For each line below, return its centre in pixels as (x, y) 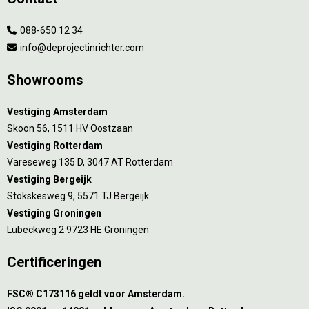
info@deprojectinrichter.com (81, 47)
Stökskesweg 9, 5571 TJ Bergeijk (78, 196)
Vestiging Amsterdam (57, 111)
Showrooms (45, 80)
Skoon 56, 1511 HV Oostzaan (70, 129)
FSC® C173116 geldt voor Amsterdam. (96, 294)
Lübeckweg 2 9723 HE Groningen (78, 230)
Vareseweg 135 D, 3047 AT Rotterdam (90, 162)
